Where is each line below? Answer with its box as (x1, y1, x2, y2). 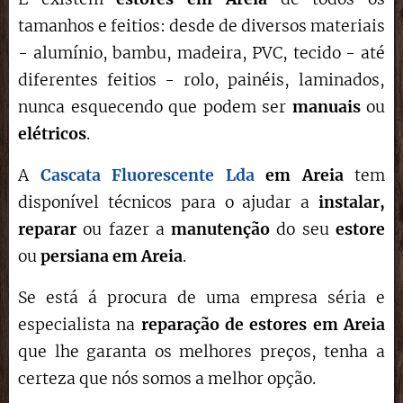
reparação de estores (140, 315, 308, 335)
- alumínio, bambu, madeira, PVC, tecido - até (18, 43, 385, 63)
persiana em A (40, 246, 152, 266)
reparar (18, 219, 76, 239)
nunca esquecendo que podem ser (18, 97, 292, 117)
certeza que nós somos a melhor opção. (18, 369, 319, 389)
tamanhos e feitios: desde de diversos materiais (18, 16, 385, 36)
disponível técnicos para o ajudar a (18, 193, 318, 212)
